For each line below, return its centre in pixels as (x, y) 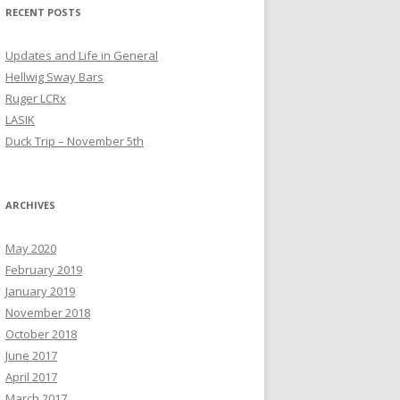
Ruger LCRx (36, 98)
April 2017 (31, 376)
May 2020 (31, 248)
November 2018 (48, 312)
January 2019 (40, 291)
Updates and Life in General (82, 55)
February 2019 (44, 269)
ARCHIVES (30, 204)
